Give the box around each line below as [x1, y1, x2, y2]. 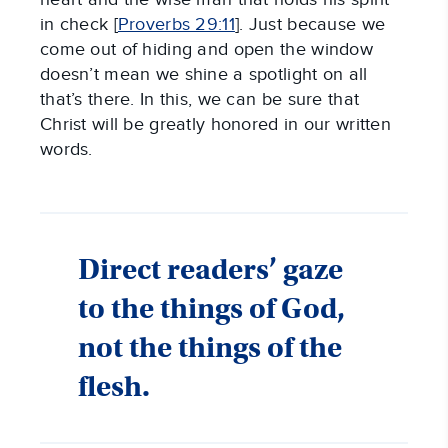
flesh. [78, 369, 150, 405]
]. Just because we [234, 14, 386, 36]
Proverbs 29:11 [117, 14, 235, 36]
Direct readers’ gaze [78, 252, 343, 288]
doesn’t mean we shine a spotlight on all [40, 64, 368, 86]
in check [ [40, 14, 118, 36]
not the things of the [78, 330, 342, 366]
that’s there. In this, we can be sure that [40, 89, 360, 111]
